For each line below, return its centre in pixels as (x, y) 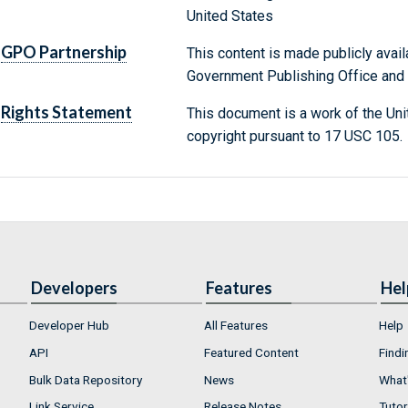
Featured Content (251, 352)
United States (229, 16)
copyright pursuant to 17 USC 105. (294, 137)
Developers (74, 288)
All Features (236, 326)
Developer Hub (69, 326)
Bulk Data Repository (86, 379)
